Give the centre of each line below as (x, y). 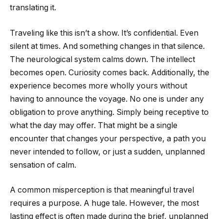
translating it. (33, 8)
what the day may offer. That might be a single (94, 125)
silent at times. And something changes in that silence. (107, 46)
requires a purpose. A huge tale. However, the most (104, 203)
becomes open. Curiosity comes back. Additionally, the (109, 72)
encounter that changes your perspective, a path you (108, 138)
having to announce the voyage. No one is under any (107, 99)
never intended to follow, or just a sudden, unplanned (107, 152)
